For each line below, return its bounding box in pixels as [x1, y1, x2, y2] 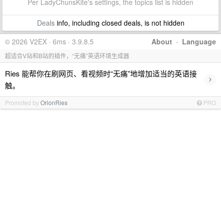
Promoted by [5, 98, 40, 107]
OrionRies [40, 98, 68, 107]
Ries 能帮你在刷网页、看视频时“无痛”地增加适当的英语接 [5, 68, 197, 78]
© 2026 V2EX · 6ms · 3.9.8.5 [5, 37, 94, 46]
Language [182, 37, 216, 46]
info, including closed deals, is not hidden [54, 18, 184, 28]
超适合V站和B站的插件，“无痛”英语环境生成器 [5, 51, 129, 60]
